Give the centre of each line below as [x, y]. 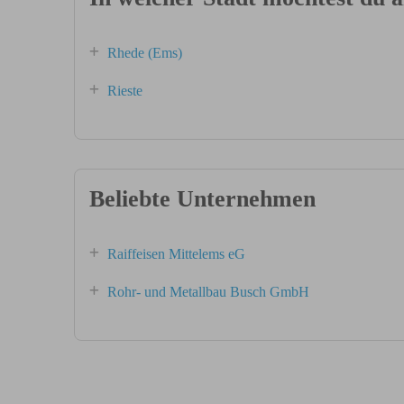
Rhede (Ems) [145, 53]
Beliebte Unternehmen [202, 199]
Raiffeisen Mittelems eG [176, 254]
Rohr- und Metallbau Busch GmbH [208, 292]
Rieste [125, 91]
